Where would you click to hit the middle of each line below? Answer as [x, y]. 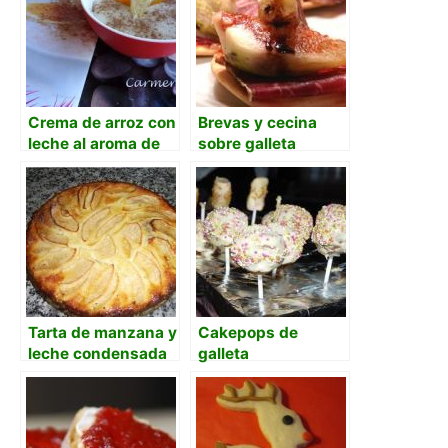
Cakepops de [248, 332]
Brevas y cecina [257, 122]
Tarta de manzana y [102, 332]
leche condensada [97, 353]
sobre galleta [247, 143]
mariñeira [233, 164]
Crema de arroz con [102, 122]
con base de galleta [101, 374]
